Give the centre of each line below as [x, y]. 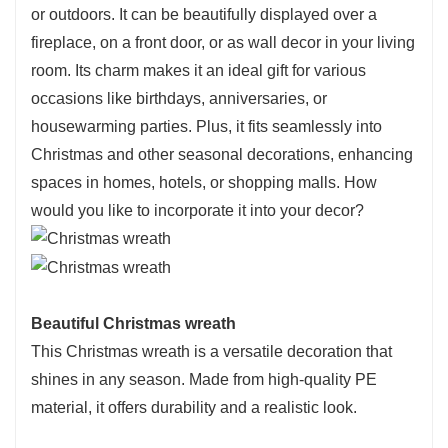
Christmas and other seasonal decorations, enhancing [222, 154]
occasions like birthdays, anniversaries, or [179, 98]
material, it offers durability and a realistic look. [194, 408]
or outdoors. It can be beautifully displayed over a [204, 14]
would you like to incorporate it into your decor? [197, 210]
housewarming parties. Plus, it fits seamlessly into [206, 126]
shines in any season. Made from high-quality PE [204, 380]
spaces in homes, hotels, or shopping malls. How [204, 182]
